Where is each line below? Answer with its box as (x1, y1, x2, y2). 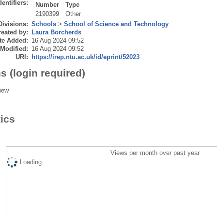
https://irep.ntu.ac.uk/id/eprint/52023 (31, 53, 139, 61)
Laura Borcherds (31, 28, 81, 36)
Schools (31, 20, 56, 28)
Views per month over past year (110, 149, 200, 156)
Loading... (19, 158, 47, 166)
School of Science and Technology (63, 20, 169, 28)
